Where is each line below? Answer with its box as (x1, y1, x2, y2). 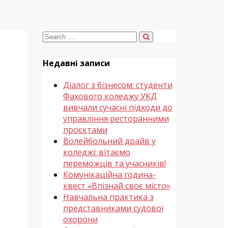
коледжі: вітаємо (63, 147, 130, 158)
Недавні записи (42, 57, 110, 69)
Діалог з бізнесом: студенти (63, 79, 173, 91)
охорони (63, 214, 98, 225)
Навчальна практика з (63, 191, 154, 203)
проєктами (63, 124, 107, 136)
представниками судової (63, 203, 163, 214)
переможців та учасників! (63, 158, 166, 169)
